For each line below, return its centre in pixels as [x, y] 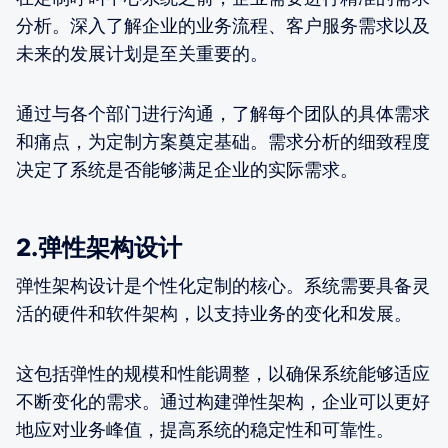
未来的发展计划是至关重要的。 [142, 53]
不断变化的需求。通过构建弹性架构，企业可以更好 [223, 401]
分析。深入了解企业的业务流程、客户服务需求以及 [223, 25]
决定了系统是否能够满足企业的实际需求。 [187, 169]
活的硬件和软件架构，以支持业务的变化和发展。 [214, 313]
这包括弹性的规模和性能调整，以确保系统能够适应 [223, 373]
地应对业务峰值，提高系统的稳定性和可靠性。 [205, 429]
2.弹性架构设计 [99, 247]
